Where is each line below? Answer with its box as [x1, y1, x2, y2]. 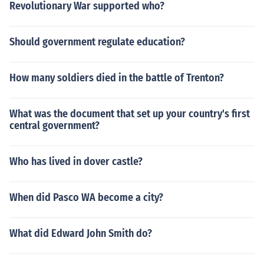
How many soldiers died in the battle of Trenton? [9, 71, 224, 84]
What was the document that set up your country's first [9, 107, 250, 120]
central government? [9, 119, 100, 132]
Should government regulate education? [9, 35, 185, 48]
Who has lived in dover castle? [9, 155, 143, 168]
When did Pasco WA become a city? [9, 191, 163, 204]
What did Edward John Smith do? [9, 227, 152, 240]
